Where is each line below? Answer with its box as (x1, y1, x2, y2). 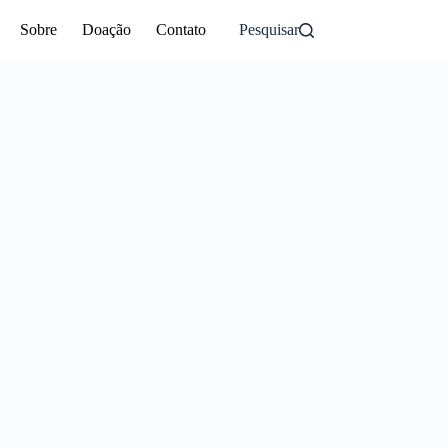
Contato (156, 21, 207, 38)
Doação (82, 21, 132, 38)
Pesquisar (238, 21, 299, 38)
